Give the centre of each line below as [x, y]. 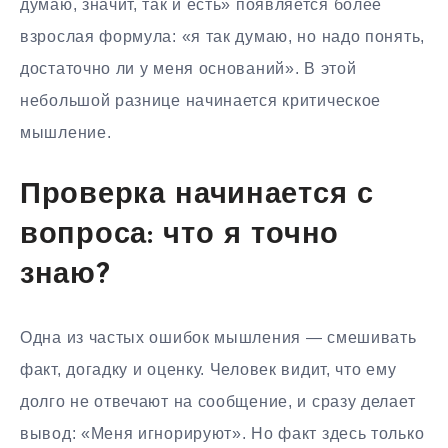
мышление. [66, 132]
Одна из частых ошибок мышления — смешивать [218, 337]
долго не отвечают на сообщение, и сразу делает [218, 401]
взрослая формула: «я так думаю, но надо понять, [222, 36]
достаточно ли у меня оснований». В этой [188, 68]
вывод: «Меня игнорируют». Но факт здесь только [222, 433]
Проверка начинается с [197, 196]
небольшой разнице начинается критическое [201, 100]
